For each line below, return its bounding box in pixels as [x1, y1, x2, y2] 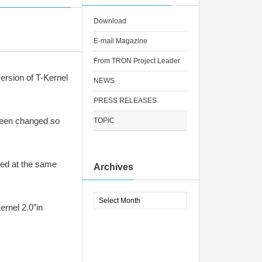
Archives [94, 162, 133, 172]
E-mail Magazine [94, 37, 147, 45]
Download [94, 17, 126, 25]
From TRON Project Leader [94, 57, 180, 65]
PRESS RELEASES [94, 96, 157, 105]
